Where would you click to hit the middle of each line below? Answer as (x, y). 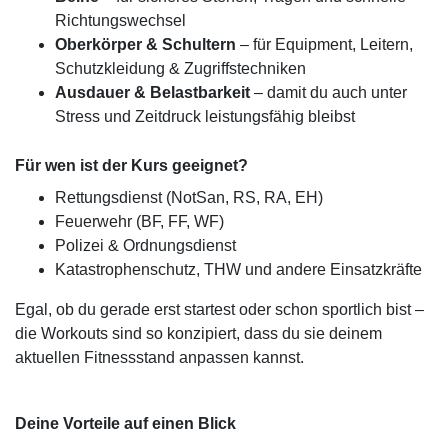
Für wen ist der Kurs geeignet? (131, 165)
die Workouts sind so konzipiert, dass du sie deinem (198, 333)
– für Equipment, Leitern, (324, 44)
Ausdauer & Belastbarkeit (152, 92)
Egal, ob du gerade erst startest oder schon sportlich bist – (219, 309)
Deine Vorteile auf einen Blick (125, 423)
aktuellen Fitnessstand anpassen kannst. (159, 357)
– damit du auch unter (328, 92)
